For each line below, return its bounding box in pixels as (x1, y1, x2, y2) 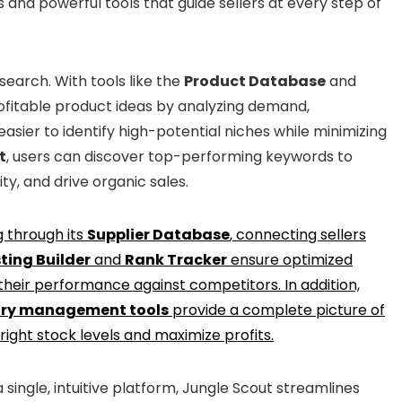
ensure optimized (227, 249, 353, 270)
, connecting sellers (230, 224, 366, 245)
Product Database (184, 71, 326, 92)
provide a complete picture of (169, 300, 385, 320)
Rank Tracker (125, 249, 227, 270)
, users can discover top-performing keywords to (6, 146, 353, 167)
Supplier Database (87, 224, 230, 245)
